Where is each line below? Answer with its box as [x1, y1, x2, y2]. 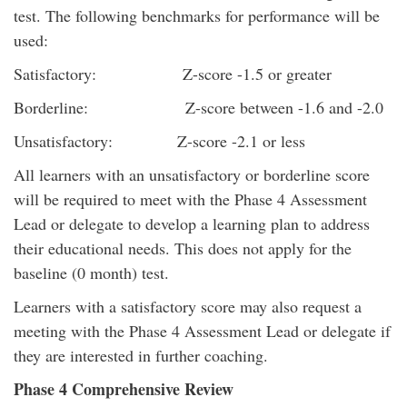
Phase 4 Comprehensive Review [14, 377, 233, 401]
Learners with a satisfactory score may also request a [14, 295, 362, 317]
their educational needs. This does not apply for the [14, 237, 352, 259]
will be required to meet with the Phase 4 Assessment [14, 188, 367, 210]
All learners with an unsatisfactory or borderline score [14, 164, 370, 185]
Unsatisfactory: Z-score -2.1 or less [14, 130, 305, 152]
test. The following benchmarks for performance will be [14, 5, 380, 26]
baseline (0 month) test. [14, 262, 169, 283]
